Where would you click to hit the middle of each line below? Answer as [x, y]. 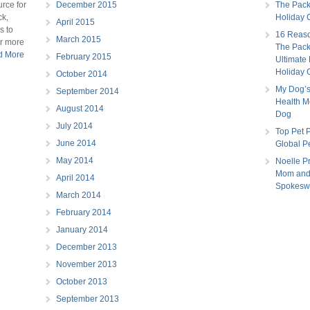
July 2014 [74, 126]
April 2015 [75, 22]
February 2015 [83, 56]
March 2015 [78, 39]
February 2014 [83, 212]
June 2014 [76, 143]
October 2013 [81, 281]
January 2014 [82, 229]
